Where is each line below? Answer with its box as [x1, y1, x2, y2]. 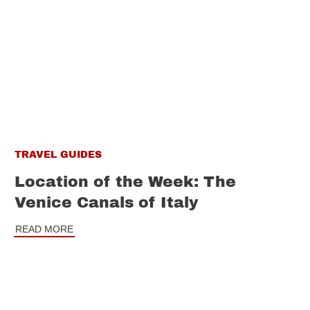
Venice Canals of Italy [15, 194, 198, 211]
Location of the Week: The [15, 173, 236, 190]
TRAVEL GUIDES [15, 149, 102, 160]
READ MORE [15, 223, 73, 235]
